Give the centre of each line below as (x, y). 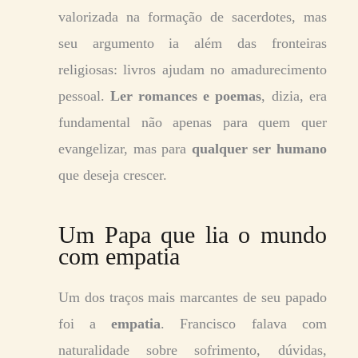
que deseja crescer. (113, 175)
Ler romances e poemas (186, 95)
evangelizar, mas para (125, 148)
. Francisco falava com (244, 323)
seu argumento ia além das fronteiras (193, 43)
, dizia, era (294, 95)
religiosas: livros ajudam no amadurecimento (193, 69)
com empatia (119, 256)
